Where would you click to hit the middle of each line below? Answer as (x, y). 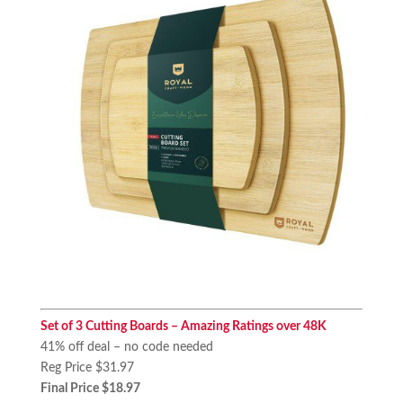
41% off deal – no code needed (126, 347)
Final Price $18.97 (90, 388)
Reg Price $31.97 (87, 367)
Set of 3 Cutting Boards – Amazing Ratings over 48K (183, 326)
